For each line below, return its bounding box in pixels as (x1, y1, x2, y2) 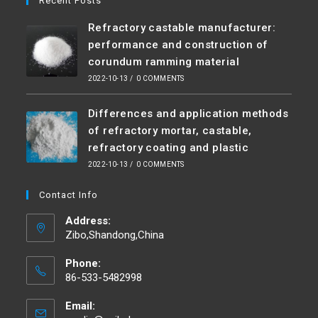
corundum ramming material (87, 55, 239, 68)
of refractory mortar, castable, (87, 124, 252, 137)
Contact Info (39, 189, 99, 200)
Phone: (65, 256, 102, 270)
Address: (65, 214, 111, 227)
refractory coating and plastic (87, 141, 248, 154)
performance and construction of (87, 38, 268, 51)
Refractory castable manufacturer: (87, 21, 276, 34)
